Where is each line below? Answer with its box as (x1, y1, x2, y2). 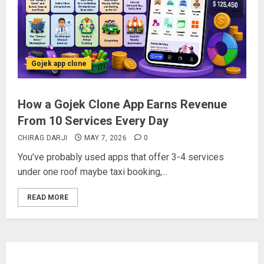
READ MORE (27, 193, 68, 202)
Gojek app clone (31, 60, 87, 68)
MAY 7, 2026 (84, 134, 127, 142)
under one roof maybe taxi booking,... (18, 166, 167, 177)
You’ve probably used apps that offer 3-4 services (18, 151, 224, 163)
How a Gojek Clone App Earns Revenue (18, 97, 227, 111)
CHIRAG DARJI (18, 134, 68, 142)
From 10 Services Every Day (18, 114, 169, 128)
